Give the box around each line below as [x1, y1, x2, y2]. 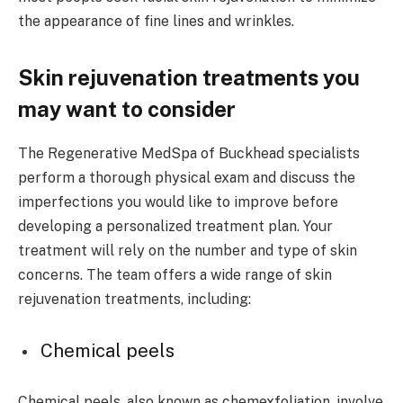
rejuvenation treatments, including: [18, 291, 251, 309]
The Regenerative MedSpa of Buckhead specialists [18, 145, 360, 163]
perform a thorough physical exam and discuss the [18, 169, 355, 187]
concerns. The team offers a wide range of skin [18, 266, 332, 284]
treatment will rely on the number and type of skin [18, 242, 357, 260]
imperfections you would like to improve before [18, 193, 338, 211]
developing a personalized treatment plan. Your [18, 218, 333, 236]
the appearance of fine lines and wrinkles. [18, 12, 294, 30]
